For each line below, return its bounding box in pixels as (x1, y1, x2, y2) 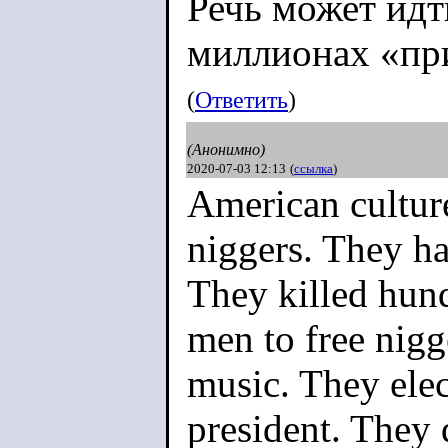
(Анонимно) (187, 141, 265, 158)
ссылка (294, 161, 333, 176)
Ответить (195, 86, 288, 114)
